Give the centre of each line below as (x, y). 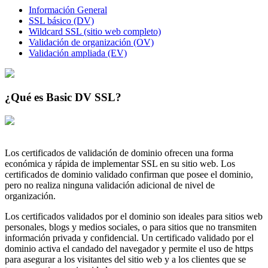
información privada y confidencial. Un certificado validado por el (129, 237)
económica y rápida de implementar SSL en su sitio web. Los (120, 163)
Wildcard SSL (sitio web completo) (95, 31)
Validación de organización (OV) (91, 42)
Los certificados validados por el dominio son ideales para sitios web (134, 216)
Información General (68, 10)
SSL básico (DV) (61, 20)
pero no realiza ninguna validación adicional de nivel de (110, 185)
